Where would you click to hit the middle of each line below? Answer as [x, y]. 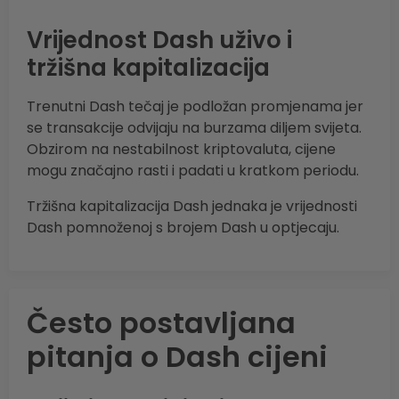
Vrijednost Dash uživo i [159, 41]
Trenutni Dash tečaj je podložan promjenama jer [195, 107]
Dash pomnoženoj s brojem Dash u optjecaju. [183, 228]
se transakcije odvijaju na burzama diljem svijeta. [194, 128]
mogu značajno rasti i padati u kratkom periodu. [193, 171]
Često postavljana [161, 323]
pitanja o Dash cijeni [177, 357]
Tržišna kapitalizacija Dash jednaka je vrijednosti [192, 207]
